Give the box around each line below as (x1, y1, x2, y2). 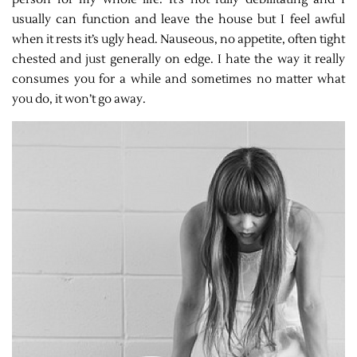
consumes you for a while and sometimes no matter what (12, 72, 345, 88)
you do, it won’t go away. (12, 92, 146, 108)
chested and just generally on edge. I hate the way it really (12, 52, 345, 68)
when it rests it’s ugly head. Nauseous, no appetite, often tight (12, 32, 345, 48)
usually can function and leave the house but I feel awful (12, 12, 345, 28)
